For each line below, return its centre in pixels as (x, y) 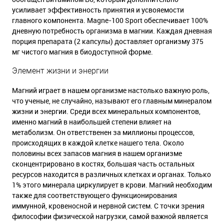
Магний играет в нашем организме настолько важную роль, (111, 90)
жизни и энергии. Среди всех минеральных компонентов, (106, 111)
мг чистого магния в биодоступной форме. (82, 52)
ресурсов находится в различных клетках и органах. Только (111, 174)
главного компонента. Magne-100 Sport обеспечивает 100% (110, 20)
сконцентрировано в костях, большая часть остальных (103, 164)
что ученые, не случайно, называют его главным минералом (112, 101)
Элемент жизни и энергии (60, 71)
